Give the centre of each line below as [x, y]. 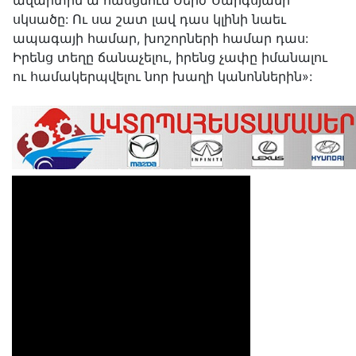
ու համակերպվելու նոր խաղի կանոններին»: [163, 77]
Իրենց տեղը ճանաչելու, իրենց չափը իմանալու [170, 58]
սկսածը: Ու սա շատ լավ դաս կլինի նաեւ [149, 19]
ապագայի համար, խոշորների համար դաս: [161, 39]
